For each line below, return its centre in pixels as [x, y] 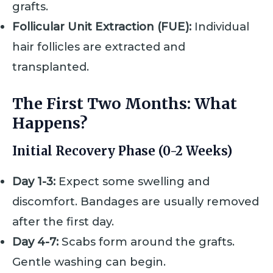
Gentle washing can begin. [89, 262]
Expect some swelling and [133, 182]
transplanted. [51, 67]
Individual [220, 27]
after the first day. [63, 222]
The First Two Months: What [125, 103]
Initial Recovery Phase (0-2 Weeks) [122, 151]
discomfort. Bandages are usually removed [136, 202]
